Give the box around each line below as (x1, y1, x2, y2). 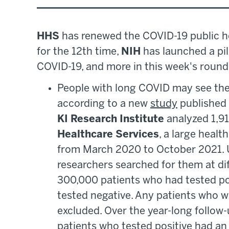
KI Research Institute (57, 114, 164, 125)
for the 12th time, (37, 47, 121, 57)
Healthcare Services (57, 130, 159, 140)
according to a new (57, 99, 150, 109)
